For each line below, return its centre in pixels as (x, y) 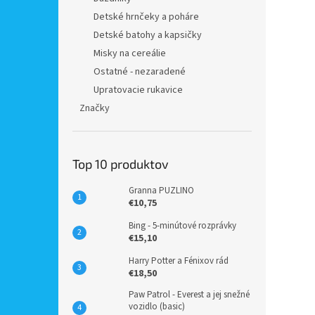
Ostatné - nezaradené (140, 72)
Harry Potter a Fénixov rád (179, 261)
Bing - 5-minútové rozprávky (182, 226)
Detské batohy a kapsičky (148, 35)
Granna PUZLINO (161, 191)
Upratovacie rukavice (138, 90)
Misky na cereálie (130, 53)
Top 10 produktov (121, 164)
